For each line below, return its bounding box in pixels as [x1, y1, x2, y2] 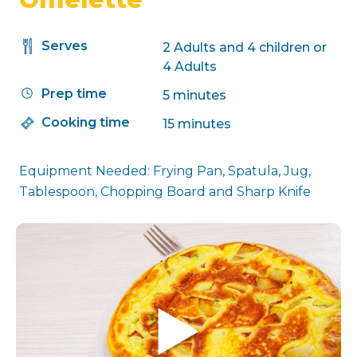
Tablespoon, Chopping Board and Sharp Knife [19, 184, 311, 199]
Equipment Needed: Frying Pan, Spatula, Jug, [19, 163, 311, 178]
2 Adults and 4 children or [163, 40, 327, 55]
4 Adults [163, 59, 217, 74]
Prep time [41, 86, 107, 101]
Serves [41, 38, 88, 53]
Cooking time [41, 115, 130, 130]
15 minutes [163, 116, 231, 131]
